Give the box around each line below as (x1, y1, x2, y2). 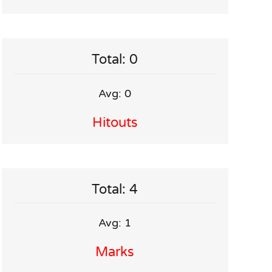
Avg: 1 (98, 216, 132, 230)
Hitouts (92, 114, 138, 131)
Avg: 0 (98, 86, 132, 100)
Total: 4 (92, 181, 138, 197)
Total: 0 (92, 52, 138, 68)
